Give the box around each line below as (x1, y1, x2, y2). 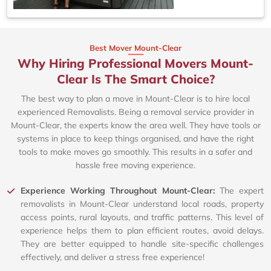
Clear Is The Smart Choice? (56, 71, 215, 87)
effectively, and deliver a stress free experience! (21, 252, 204, 263)
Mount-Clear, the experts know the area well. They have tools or (10, 120, 261, 131)
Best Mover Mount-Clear (90, 43, 181, 53)
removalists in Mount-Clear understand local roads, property (21, 198, 264, 210)
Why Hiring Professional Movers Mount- (18, 56, 253, 71)
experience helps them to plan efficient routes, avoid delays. (21, 225, 264, 237)
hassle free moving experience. (76, 160, 195, 171)
